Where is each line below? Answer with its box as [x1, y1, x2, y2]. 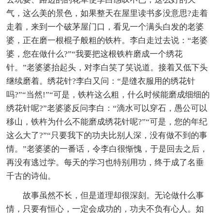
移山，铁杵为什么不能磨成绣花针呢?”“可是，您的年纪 [6, 117, 208, 126]
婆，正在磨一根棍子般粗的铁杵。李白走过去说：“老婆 [6, 35, 208, 45]
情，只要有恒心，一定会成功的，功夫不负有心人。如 [6, 204, 204, 214]
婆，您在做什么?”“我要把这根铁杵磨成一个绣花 [6, 49, 183, 59]
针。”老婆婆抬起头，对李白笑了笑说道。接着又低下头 [6, 62, 208, 72]
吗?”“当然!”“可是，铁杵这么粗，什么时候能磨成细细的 [6, 90, 210, 99]
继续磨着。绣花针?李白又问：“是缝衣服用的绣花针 [6, 76, 196, 86]
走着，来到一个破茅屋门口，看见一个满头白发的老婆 [6, 22, 204, 31]
